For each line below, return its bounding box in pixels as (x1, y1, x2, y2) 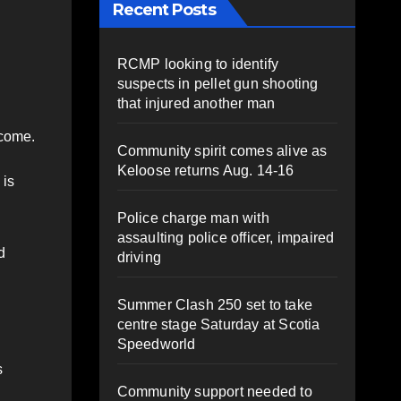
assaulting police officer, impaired (116, 229, 335, 245)
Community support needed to (116, 383, 312, 399)
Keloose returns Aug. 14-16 (116, 162, 294, 178)
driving (116, 249, 161, 265)
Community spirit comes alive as (116, 142, 328, 158)
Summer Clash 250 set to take (116, 296, 313, 312)
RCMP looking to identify (116, 55, 279, 72)
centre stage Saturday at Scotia (116, 316, 320, 332)
